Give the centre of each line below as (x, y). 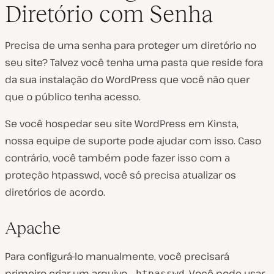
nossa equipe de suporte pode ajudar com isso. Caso (133, 140)
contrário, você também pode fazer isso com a (117, 157)
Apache (33, 228)
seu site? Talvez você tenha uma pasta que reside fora (134, 62)
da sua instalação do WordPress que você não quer (127, 79)
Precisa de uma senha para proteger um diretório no (131, 45)
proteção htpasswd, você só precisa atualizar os (120, 175)
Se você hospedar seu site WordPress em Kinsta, (122, 123)
